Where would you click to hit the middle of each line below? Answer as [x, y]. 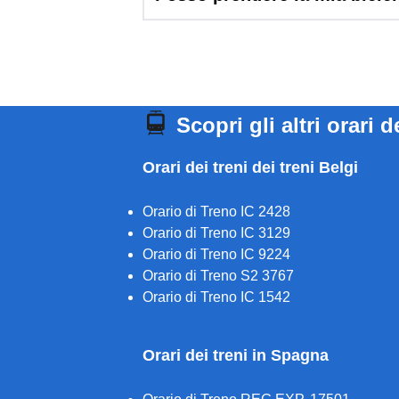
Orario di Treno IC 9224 [216, 254]
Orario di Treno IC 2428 [216, 212]
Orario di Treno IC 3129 [216, 233]
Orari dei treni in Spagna [236, 355]
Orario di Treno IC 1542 [216, 297]
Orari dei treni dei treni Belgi [250, 167]
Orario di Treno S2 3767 [218, 276]
